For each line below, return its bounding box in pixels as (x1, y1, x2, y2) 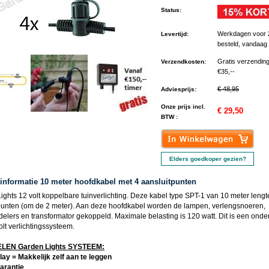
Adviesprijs (161, 86, 195, 92)
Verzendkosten (161, 58, 204, 65)
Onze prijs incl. (161, 103, 205, 110)
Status (161, 7, 180, 13)
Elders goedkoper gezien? (169, 156, 246, 162)
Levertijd (161, 31, 187, 37)
